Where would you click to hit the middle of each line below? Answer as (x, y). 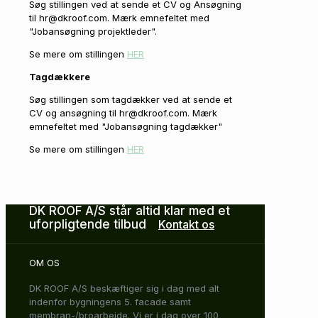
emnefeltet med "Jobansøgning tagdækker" (127, 126)
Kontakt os (186, 224)
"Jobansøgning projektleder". (93, 31)
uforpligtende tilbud (88, 224)
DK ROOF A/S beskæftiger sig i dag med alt (124, 289)
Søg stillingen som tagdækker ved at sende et (131, 99)
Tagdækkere (60, 76)
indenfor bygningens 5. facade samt (110, 302)
